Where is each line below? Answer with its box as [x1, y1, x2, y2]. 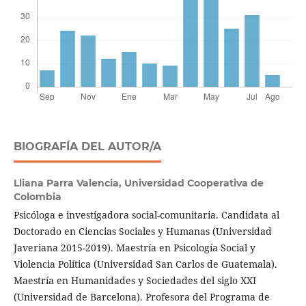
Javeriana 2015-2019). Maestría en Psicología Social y [13, 241, 255, 255]
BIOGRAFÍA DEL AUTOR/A [13, 140, 161, 154]
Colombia [13, 191, 61, 204]
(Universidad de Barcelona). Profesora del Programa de [13, 290, 270, 304]
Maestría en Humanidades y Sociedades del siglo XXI [13, 274, 256, 288]
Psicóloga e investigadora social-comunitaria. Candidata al [13, 208, 279, 222]
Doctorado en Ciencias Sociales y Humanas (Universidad [13, 225, 272, 238]
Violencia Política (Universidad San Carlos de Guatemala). [13, 258, 277, 271]
